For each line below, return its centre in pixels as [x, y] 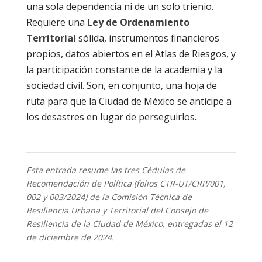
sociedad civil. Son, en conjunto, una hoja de [121, 85]
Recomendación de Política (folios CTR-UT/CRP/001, [126, 183]
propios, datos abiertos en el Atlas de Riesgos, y [131, 54]
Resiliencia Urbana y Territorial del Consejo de [117, 210]
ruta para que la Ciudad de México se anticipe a [129, 101]
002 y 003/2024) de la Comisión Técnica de [109, 196]
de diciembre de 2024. [70, 237]
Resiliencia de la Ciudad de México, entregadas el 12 [129, 223]
